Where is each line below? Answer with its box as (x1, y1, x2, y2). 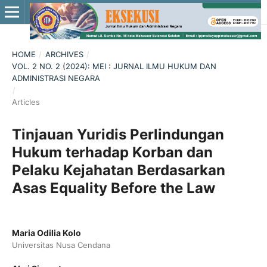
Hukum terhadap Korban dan (11, 143, 213, 161)
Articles (11, 97, 40, 107)
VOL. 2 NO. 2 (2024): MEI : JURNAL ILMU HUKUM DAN (11, 61, 216, 71)
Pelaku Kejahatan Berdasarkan (11, 161, 225, 179)
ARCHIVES (45, 49, 83, 59)
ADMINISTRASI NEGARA (11, 73, 100, 83)
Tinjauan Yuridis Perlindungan (11, 125, 224, 143)
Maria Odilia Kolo (11, 227, 81, 238)
